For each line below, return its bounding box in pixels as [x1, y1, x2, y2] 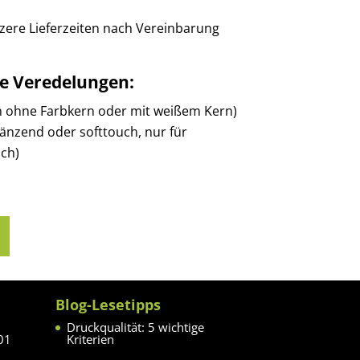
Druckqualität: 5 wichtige [66, 319, 204, 336]
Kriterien [66, 331, 114, 348]
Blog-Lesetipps [55, 295, 161, 315]
